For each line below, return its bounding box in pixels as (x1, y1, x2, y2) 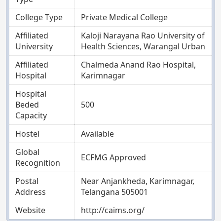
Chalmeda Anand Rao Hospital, (81, 59, 196, 70)
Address (15, 186, 46, 197)
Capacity (15, 110, 47, 121)
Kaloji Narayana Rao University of (81, 30, 205, 41)
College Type (15, 11, 63, 23)
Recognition (15, 157, 60, 168)
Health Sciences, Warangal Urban (81, 40, 205, 52)
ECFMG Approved (81, 151, 146, 163)
